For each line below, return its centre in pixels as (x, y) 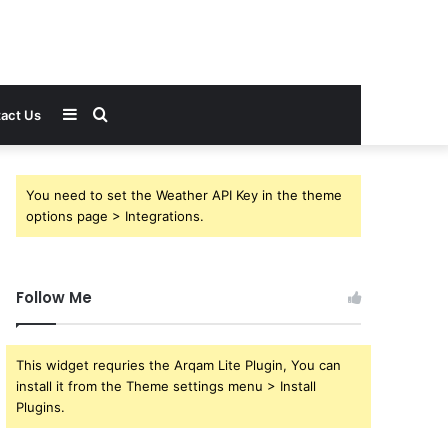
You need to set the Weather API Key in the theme (184, 195)
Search (132, 114)
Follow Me (54, 297)
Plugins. (41, 407)
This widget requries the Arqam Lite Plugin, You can (179, 365)
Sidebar (105, 114)
